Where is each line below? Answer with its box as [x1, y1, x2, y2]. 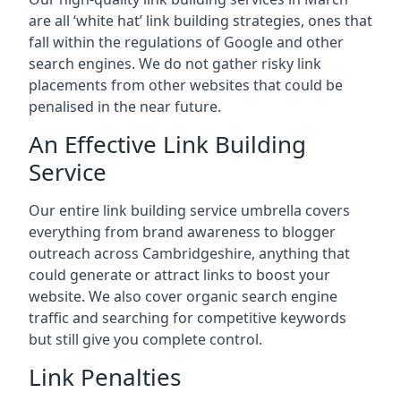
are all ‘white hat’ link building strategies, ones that [29, 11, 372, 31]
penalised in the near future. [29, 97, 221, 117]
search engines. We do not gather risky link [29, 54, 321, 74]
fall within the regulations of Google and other [29, 32, 344, 53]
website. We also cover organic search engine [29, 286, 337, 307]
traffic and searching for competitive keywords [29, 308, 346, 328]
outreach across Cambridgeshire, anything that [29, 243, 350, 264]
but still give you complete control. [29, 329, 262, 350]
